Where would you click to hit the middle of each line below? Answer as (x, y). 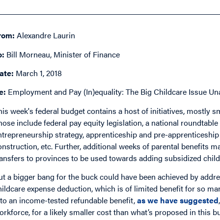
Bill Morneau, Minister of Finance (62, 54)
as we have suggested (178, 200)
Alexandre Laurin (45, 35)
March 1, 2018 (38, 73)
